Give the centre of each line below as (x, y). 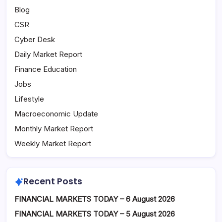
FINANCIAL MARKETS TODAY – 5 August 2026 (95, 214)
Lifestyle (29, 99)
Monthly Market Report (54, 129)
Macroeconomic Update (56, 114)
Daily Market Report (48, 55)
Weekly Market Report (53, 144)
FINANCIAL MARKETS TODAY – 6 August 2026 (95, 199)
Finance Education (46, 69)
